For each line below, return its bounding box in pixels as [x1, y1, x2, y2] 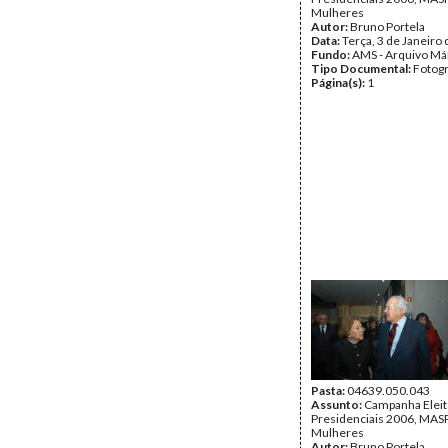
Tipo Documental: [311, 61, 413, 76]
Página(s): [311, 75, 367, 90]
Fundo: [311, 47, 352, 62]
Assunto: [311, 397, 364, 412]
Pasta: [311, 383, 347, 398]
